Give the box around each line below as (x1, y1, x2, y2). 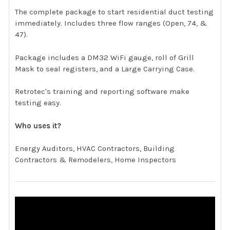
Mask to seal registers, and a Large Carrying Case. (15, 64, 195, 73)
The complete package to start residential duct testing (15, 7, 214, 17)
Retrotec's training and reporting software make (15, 87, 190, 97)
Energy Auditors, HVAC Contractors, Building (15, 144, 175, 154)
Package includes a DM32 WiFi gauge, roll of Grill (15, 52, 195, 62)
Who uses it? (15, 121, 62, 130)
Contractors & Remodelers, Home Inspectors (15, 155, 177, 165)
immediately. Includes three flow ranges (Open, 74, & (15, 18, 207, 28)
